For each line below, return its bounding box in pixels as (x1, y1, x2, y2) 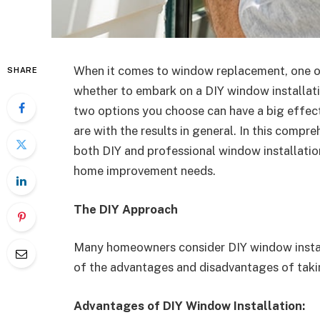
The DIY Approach (74, 201, 178, 216)
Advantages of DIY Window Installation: (74, 298, 305, 313)
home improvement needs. (74, 164, 216, 178)
